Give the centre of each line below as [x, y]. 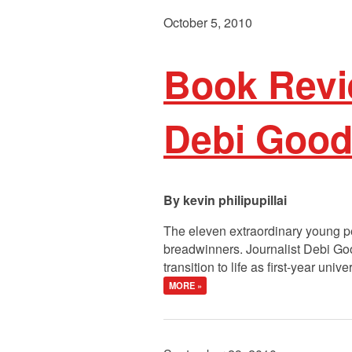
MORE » [185, 286]
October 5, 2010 [208, 23]
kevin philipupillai [235, 200]
